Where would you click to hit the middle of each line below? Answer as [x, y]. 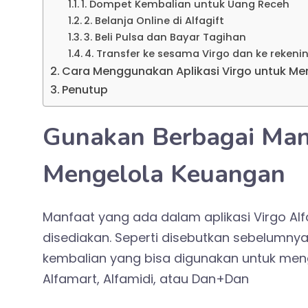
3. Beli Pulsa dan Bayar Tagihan [165, 37]
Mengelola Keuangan [164, 175]
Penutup [85, 90]
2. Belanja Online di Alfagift [154, 21]
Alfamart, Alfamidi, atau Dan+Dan [146, 279]
